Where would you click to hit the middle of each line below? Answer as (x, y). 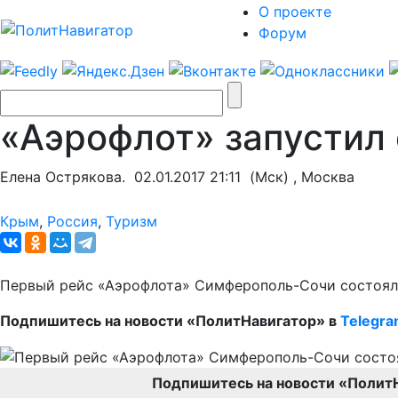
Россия (72, 221)
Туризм (131, 221)
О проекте (295, 12)
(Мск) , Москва (298, 176)
